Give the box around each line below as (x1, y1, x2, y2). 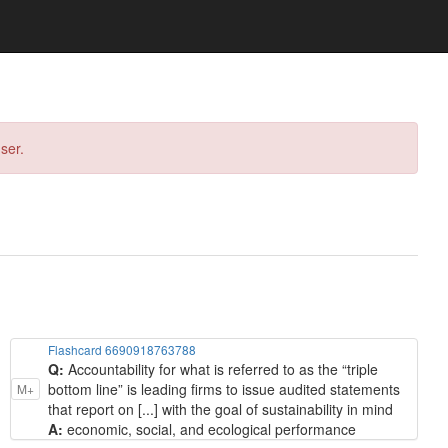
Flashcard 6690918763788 (48, 340, 196, 358)
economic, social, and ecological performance (67, 418, 356, 439)
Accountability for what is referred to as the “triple (68, 358, 378, 379)
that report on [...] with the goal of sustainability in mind (48, 398, 393, 419)
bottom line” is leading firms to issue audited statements (48, 378, 400, 399)
